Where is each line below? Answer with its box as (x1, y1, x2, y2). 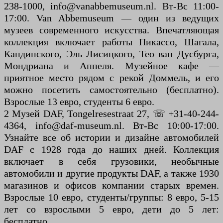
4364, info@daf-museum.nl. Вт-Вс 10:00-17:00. (4, 120, 219, 131)
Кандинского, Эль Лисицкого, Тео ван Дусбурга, (4, 48, 219, 60)
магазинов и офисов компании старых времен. (4, 180, 219, 191)
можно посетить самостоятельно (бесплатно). (4, 84, 219, 96)
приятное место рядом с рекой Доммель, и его (4, 72, 219, 84)
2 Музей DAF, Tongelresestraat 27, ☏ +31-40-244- (4, 108, 219, 119)
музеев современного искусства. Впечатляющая (4, 24, 219, 36)
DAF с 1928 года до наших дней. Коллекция (4, 144, 219, 155)
